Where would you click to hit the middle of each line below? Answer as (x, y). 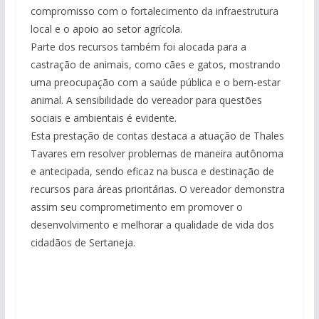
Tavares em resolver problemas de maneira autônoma (157, 154)
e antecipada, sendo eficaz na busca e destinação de (152, 172)
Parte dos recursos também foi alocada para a (138, 47)
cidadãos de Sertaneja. (83, 243)
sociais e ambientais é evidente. (103, 118)
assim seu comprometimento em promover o (136, 207)
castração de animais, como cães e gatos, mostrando (155, 65)
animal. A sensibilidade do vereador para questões (146, 100)
